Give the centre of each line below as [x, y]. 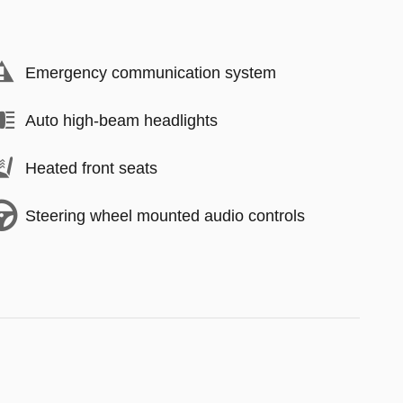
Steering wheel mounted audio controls [165, 215]
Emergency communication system [151, 72]
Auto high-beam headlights [121, 120]
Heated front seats [91, 168]
